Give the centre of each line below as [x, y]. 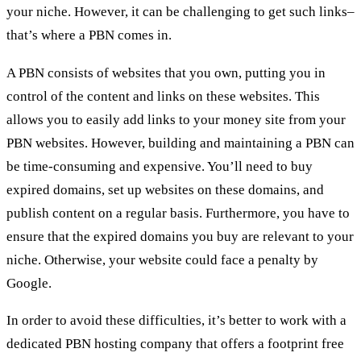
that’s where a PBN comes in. [89, 35]
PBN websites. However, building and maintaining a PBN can [180, 143]
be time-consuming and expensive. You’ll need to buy [160, 166]
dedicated [36, 344]
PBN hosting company [129, 344]
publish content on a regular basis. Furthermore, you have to [178, 213]
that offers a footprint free [268, 344]
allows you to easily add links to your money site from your [176, 119]
